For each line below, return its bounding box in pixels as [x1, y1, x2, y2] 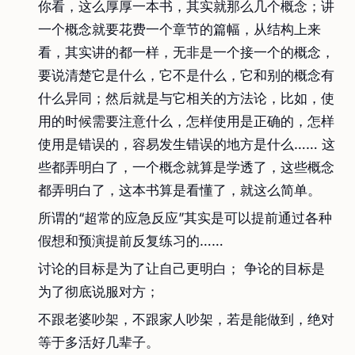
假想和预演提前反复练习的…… [38, 233, 223, 249]
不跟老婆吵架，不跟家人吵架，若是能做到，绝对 [38, 311, 334, 327]
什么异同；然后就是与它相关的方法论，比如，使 [38, 90, 334, 106]
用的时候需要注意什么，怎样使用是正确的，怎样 [38, 113, 334, 129]
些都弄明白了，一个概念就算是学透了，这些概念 [38, 159, 334, 175]
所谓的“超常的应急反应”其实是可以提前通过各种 [38, 210, 332, 226]
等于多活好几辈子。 [38, 334, 159, 350]
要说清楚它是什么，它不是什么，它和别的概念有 [38, 67, 334, 83]
